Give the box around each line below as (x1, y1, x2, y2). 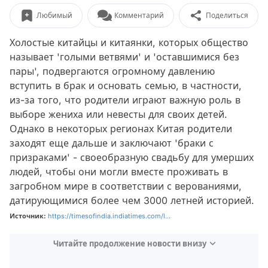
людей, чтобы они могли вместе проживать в (10, 166, 228, 178)
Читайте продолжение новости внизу (53, 239, 206, 248)
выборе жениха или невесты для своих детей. (10, 108, 227, 120)
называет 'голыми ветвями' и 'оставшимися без (10, 51, 239, 63)
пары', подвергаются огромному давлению (10, 65, 215, 77)
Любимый (36, 11, 72, 20)
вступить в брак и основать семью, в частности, (10, 80, 242, 92)
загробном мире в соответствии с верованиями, (10, 180, 242, 192)
